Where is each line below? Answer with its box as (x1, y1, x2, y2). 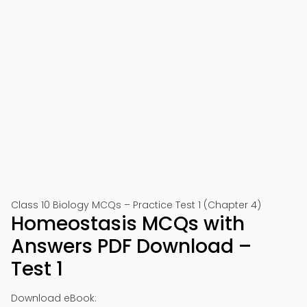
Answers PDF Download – (11, 233, 251, 260)
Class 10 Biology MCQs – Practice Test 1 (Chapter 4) (11, 198, 261, 212)
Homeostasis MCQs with (11, 210, 245, 237)
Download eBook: (11, 291, 97, 305)
